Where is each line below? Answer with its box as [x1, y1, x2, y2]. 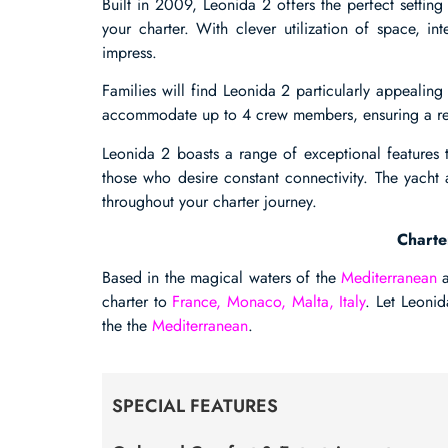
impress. [102, 40, 157, 64]
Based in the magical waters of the [102, 266, 341, 290]
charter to [102, 290, 173, 314]
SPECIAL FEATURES [112, 392, 278, 419]
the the [102, 314, 152, 338]
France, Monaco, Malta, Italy [172, 290, 366, 314]
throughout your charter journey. [102, 189, 317, 213]
